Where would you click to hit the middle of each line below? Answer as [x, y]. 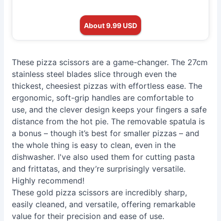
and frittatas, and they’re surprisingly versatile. [99, 169]
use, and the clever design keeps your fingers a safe [109, 110]
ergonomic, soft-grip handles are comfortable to [103, 98]
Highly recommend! [48, 181]
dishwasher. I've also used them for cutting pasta [103, 157]
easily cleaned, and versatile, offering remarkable [104, 204]
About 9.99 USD [110, 25]
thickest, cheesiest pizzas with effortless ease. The [107, 86]
